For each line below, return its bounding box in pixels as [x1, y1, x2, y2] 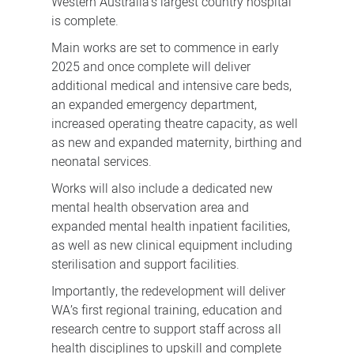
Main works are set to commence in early [51, 39, 279, 58]
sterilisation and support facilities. [51, 255, 239, 275]
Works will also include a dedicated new [51, 179, 273, 199]
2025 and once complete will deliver [51, 58, 250, 77]
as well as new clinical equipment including [51, 236, 292, 256]
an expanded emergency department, [51, 96, 257, 115]
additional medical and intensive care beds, [51, 77, 292, 96]
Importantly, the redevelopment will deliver [51, 282, 285, 302]
